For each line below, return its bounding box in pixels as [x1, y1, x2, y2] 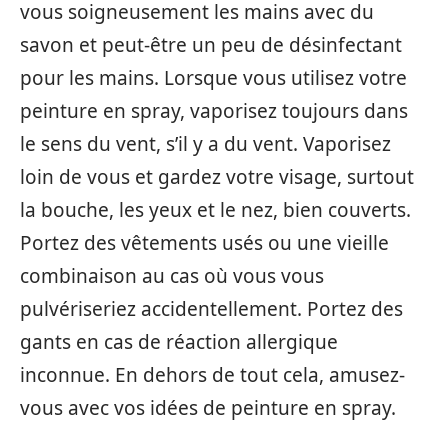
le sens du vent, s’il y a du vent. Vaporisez [20, 131, 391, 157]
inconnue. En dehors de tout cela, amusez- [20, 362, 405, 388]
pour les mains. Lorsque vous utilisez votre [20, 65, 407, 91]
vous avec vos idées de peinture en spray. [20, 395, 396, 421]
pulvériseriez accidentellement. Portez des [20, 296, 403, 322]
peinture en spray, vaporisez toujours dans [20, 98, 408, 124]
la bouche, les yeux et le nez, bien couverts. [20, 197, 411, 223]
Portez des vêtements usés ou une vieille [20, 230, 389, 256]
